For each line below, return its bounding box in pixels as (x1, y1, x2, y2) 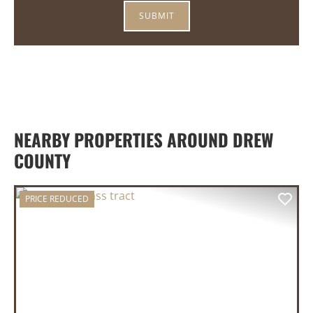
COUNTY (14, 147, 71, 174)
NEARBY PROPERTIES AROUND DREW (14, 126, 273, 153)
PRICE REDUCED (25, 193, 89, 205)
